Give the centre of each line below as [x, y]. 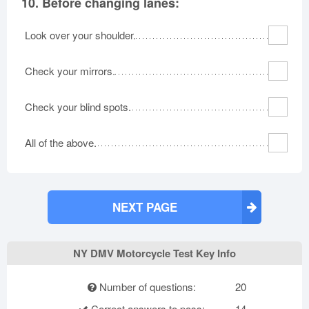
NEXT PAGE [145, 207]
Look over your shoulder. [80, 35]
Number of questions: [146, 287]
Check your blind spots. [78, 107]
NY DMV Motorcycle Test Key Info [154, 253]
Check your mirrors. [70, 71]
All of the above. [61, 142]
